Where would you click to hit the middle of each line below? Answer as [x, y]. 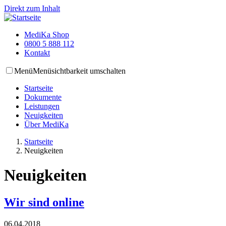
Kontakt [37, 53]
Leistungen [42, 106]
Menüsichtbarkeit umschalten [79, 71]
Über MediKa [46, 124]
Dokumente [43, 97]
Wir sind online [44, 202]
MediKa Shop [47, 35]
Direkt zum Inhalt [32, 8]
